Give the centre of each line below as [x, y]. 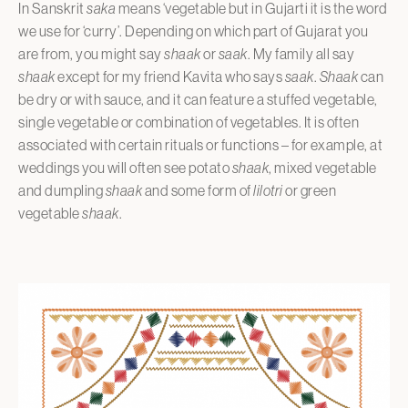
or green [309, 190]
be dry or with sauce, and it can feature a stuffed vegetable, [198, 99]
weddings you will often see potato [125, 167]
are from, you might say [91, 53]
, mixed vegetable [323, 167]
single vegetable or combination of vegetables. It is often [189, 122]
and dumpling [62, 190]
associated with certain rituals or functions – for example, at [200, 144]
